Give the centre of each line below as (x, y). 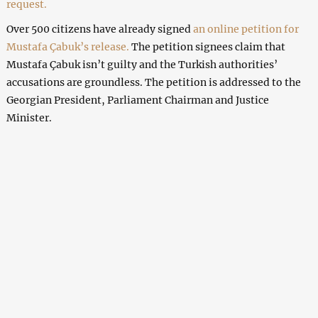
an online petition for (246, 29)
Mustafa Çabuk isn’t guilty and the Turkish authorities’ (142, 64)
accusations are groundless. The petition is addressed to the (153, 82)
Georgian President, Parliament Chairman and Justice (137, 100)
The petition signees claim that (208, 46)
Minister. (29, 117)
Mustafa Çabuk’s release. (68, 46)
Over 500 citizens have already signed (99, 29)
